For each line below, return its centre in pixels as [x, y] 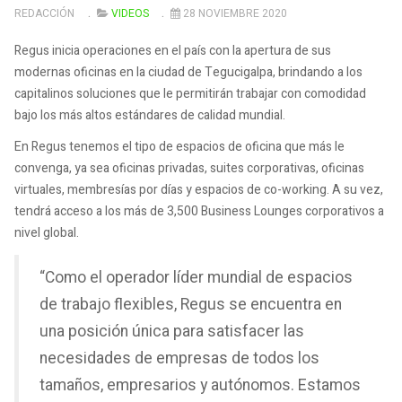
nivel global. [47, 233]
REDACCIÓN [44, 14]
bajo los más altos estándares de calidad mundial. [150, 115]
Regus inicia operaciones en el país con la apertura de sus [173, 50]
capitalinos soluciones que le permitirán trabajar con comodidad [190, 93]
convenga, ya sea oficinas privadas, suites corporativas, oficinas [189, 169]
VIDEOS [130, 14]
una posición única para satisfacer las [172, 332]
